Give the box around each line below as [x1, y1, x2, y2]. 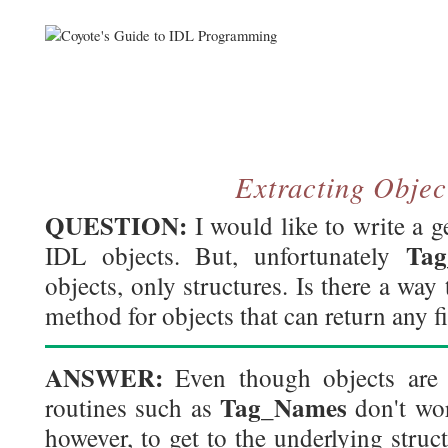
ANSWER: [45, 358, 163, 396]
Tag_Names [219, 388, 347, 426]
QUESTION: [45, 206, 187, 244]
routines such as [45, 390, 220, 424]
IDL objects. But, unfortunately [45, 238, 406, 272]
